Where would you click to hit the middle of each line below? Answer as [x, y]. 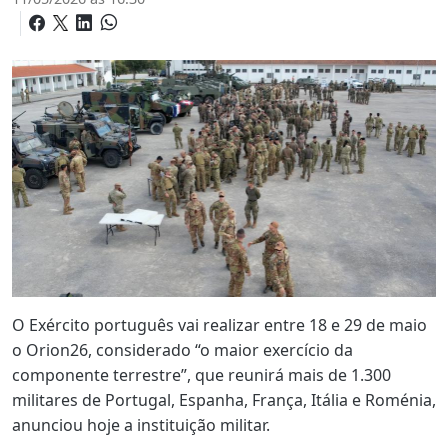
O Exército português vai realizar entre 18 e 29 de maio [219, 324]
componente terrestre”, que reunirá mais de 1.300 [201, 374]
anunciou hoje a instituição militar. [141, 424]
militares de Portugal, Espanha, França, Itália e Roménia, [224, 399]
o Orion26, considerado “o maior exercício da [182, 349]
